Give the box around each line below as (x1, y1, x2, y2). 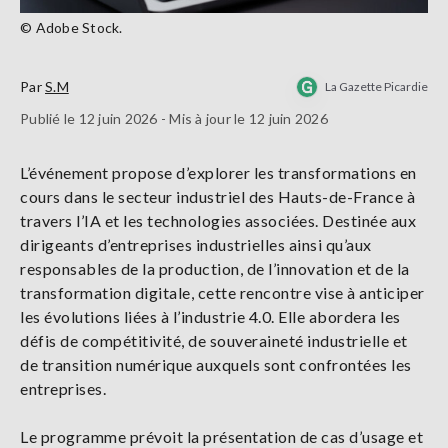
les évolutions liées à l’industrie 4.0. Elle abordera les (20, 307, 401, 327)
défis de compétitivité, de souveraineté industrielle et (20, 331, 408, 351)
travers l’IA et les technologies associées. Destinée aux (20, 211, 416, 231)
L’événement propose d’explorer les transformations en (20, 163, 417, 183)
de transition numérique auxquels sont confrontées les (20, 355, 412, 375)
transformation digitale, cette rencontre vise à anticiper (20, 283, 425, 303)
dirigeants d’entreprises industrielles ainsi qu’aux (20, 235, 372, 255)
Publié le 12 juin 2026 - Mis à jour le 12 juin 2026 (20, 110, 328, 128)
